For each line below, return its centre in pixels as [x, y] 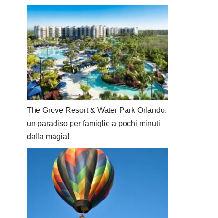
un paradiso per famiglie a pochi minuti [93, 124]
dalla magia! [48, 137]
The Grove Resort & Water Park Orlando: [97, 110]
